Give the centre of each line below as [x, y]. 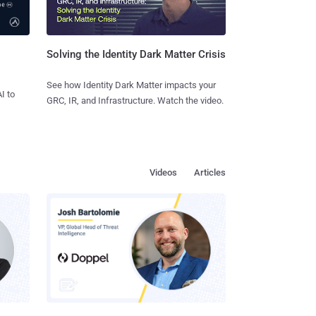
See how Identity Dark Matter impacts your [131, 85]
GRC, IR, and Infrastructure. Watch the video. [135, 101]
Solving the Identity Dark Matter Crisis [136, 55]
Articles [210, 173]
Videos [163, 173]
